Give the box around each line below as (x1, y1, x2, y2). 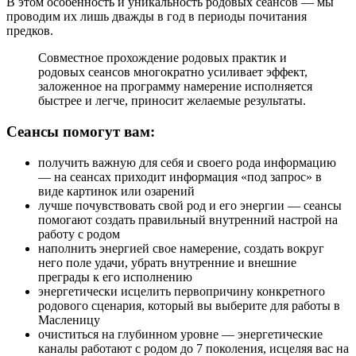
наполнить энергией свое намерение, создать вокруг (38, 241, 324, 255)
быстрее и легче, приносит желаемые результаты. (38, 94, 306, 108)
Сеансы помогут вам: (6, 123, 155, 140)
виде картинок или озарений (38, 184, 195, 198)
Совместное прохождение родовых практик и (38, 51, 287, 65)
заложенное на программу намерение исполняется (38, 79, 312, 94)
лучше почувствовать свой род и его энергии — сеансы (38, 198, 342, 212)
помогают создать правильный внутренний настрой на (38, 212, 338, 226)
